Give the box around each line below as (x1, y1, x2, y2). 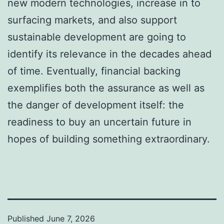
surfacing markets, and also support (7, 13, 177, 26)
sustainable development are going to (7, 30, 186, 43)
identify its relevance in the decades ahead (7, 47, 211, 60)
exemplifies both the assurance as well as (7, 81, 204, 94)
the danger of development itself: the (7, 98, 184, 111)
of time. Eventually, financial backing (7, 64, 180, 77)
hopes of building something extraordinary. (7, 132, 210, 145)
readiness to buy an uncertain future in (7, 115, 191, 128)
